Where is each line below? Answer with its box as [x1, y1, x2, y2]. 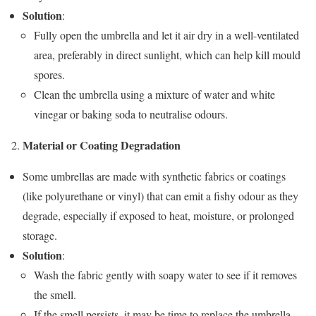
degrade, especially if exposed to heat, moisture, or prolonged [23, 207, 294, 223]
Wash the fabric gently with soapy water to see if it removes [34, 267, 297, 282]
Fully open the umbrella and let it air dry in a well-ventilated [34, 27, 299, 42]
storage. [23, 227, 57, 243]
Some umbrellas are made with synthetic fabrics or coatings [23, 168, 286, 183]
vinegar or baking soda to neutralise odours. [34, 106, 228, 121]
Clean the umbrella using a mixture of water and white [34, 86, 275, 102]
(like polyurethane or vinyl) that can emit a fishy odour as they [23, 188, 298, 203]
